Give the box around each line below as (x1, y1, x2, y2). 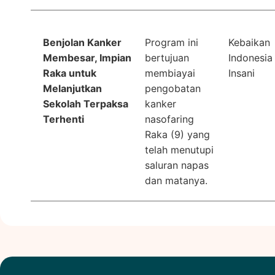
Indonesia (228, 51, 273, 64)
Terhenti (43, 112, 84, 125)
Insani (228, 66, 255, 79)
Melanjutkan (43, 82, 102, 95)
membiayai (145, 66, 196, 79)
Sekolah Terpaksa (43, 97, 128, 110)
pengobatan (145, 82, 201, 95)
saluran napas (145, 158, 209, 171)
